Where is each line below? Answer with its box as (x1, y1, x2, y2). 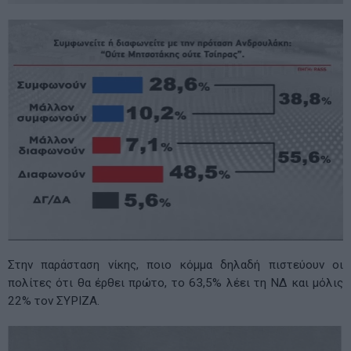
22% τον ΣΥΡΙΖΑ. (8, 294, 100, 309)
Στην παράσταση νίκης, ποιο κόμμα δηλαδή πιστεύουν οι (8, 258, 343, 273)
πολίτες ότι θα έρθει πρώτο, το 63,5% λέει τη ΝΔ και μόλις (8, 276, 343, 291)
